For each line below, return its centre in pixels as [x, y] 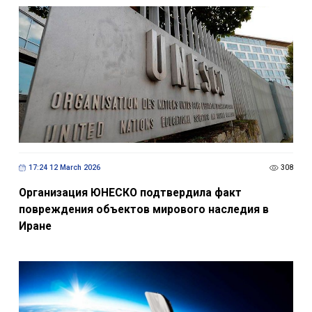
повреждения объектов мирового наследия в [143, 209]
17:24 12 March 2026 [64, 168]
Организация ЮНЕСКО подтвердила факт [130, 192]
